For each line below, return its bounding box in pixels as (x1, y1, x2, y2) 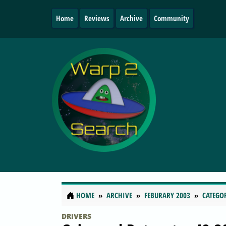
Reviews (84, 13, 110, 23)
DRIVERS (62, 211, 91, 221)
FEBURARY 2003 (144, 190, 190, 201)
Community (153, 13, 189, 23)
